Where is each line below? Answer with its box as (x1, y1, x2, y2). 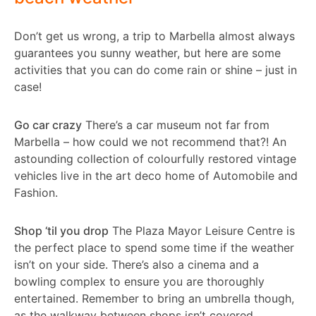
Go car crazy (14, 118, 82, 133)
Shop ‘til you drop (14, 224, 109, 238)
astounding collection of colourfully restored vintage (14, 152, 296, 166)
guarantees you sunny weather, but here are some (14, 46, 281, 61)
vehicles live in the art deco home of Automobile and (14, 169, 298, 183)
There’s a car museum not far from (82, 118, 269, 133)
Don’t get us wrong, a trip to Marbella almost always (14, 29, 295, 44)
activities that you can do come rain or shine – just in (14, 63, 297, 78)
